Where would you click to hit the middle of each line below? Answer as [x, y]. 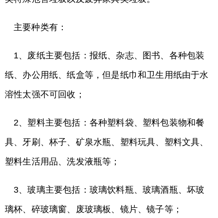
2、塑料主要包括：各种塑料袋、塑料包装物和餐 [109, 123]
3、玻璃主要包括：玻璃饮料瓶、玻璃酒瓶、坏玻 [109, 190]
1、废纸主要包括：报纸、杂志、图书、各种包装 [109, 55]
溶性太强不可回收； [45, 94]
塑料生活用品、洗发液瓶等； [63, 162]
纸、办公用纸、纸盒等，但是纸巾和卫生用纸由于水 [107, 75]
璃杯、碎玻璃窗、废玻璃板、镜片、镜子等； [94, 209]
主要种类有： [40, 27]
